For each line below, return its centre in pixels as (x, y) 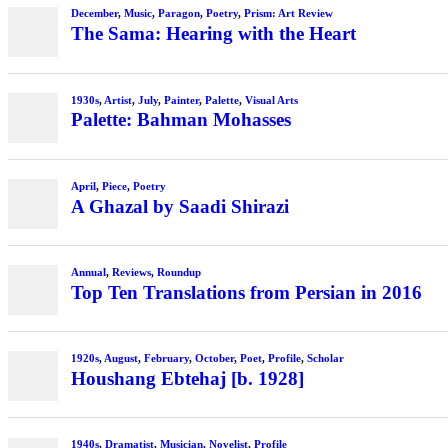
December (94, 13)
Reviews (131, 271)
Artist (117, 99)
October (214, 358)
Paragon (178, 13)
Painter (181, 99)
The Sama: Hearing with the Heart (213, 34)
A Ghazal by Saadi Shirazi (179, 206)
